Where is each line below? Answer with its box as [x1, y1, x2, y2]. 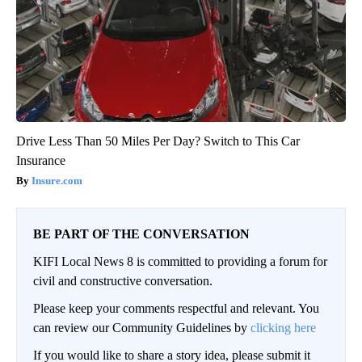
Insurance [16, 154, 65, 168]
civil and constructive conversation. [33, 274, 213, 288]
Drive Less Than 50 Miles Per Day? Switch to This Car [16, 134, 300, 149]
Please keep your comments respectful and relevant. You [33, 301, 319, 316]
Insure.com [32, 175, 82, 187]
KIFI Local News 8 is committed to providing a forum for [33, 255, 327, 269]
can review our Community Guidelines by [33, 321, 250, 335]
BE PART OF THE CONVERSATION [33, 227, 250, 242]
